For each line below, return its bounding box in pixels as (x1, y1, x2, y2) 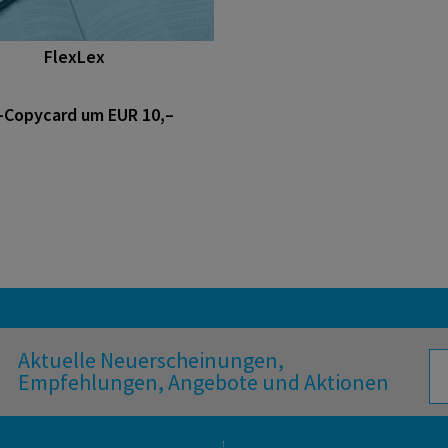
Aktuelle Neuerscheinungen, (18, 346, 284, 375)
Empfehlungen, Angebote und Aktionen (18, 368, 389, 397)
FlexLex (43, 44, 105, 68)
